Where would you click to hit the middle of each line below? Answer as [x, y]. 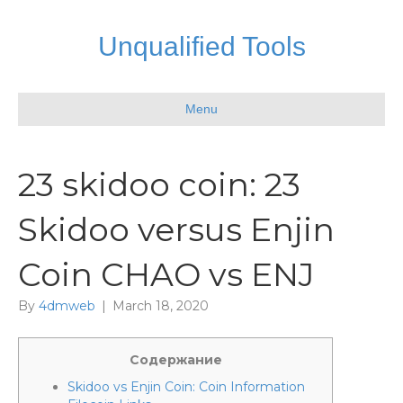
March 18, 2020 [161, 306]
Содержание [175, 360]
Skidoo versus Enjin [176, 229]
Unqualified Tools [201, 46]
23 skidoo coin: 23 [159, 184]
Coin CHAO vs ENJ [166, 274]
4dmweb [67, 306]
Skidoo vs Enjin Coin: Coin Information [186, 387]
